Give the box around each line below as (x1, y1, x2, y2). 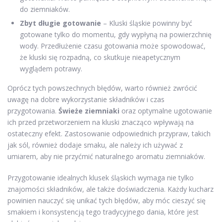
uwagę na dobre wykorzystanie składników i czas (7, 94, 165, 104)
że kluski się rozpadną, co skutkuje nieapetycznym (20, 52, 180, 62)
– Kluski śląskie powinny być (101, 18, 192, 28)
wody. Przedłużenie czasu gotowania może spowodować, (20, 41, 206, 51)
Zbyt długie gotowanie (20, 18, 101, 28)
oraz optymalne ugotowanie (119, 106, 212, 115)
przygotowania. (7, 106, 58, 115)
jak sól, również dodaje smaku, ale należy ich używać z (7, 140, 183, 150)
